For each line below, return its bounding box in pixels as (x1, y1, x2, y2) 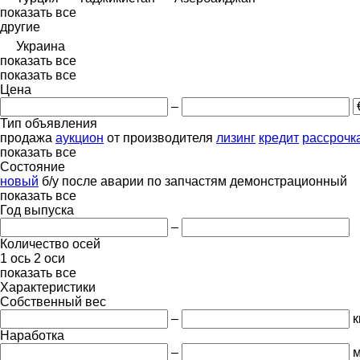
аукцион (55, 130, 104, 145)
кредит (259, 130, 299, 145)
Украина (16, 39, 65, 53)
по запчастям (147, 174, 227, 188)
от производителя (107, 130, 213, 145)
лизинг (216, 130, 256, 145)
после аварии (62, 174, 144, 188)
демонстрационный (230, 174, 347, 188)
